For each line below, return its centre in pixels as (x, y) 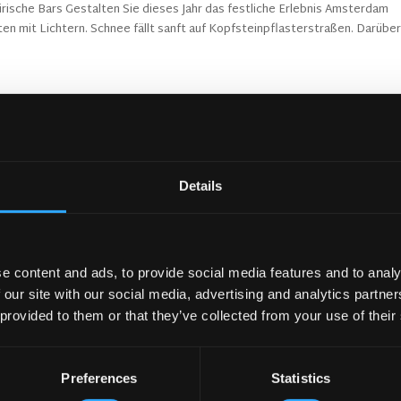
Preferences (99, 378)
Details (200, 185)
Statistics (301, 378)
